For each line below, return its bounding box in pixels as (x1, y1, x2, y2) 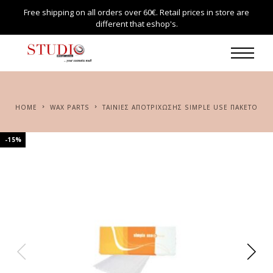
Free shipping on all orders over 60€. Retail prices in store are (24, 7, 249, 18)
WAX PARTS (56, 103, 90, 112)
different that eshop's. (95, 18, 178, 29)
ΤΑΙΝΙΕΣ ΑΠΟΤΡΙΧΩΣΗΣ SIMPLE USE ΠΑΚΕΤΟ (106, 103, 258, 112)
